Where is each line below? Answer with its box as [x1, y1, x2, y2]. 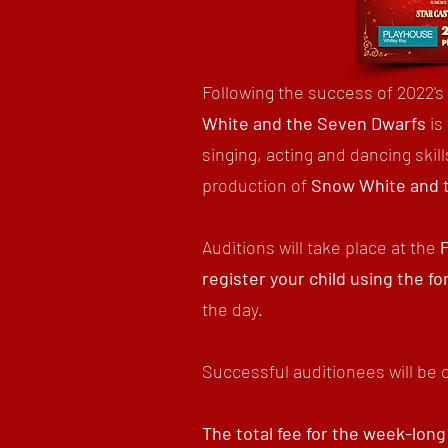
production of [202, 174, 311, 196]
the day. [202, 298, 263, 320]
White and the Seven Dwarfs [202, 112, 426, 134]
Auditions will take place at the [202, 236, 440, 258]
